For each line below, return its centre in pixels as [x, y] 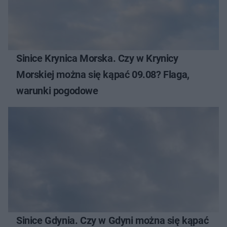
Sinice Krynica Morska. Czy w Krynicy [97, 58]
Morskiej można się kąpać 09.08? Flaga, [103, 74]
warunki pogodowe [57, 90]
